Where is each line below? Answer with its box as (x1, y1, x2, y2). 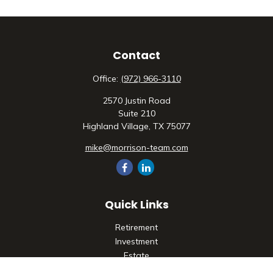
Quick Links (104, 197, 169, 212)
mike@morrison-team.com (85, 142, 188, 153)
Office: (92, 73, 121, 84)
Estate (124, 250, 149, 261)
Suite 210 (118, 108, 155, 119)
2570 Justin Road (102, 95, 171, 106)
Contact (113, 48, 160, 63)
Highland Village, (82, 121, 151, 132)
